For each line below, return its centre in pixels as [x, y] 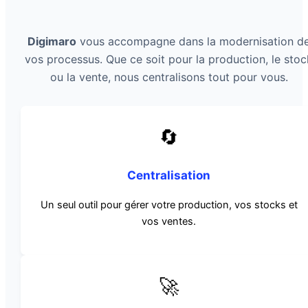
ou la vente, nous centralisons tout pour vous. [169, 77]
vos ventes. [169, 222]
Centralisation [169, 175]
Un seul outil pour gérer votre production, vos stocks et [169, 205]
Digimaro [52, 42]
